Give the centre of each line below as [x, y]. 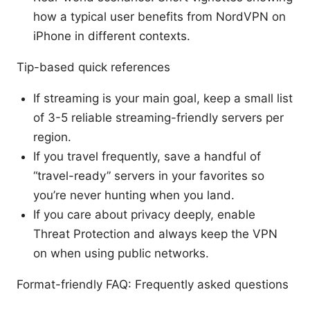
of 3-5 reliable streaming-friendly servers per [158, 118]
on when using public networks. [121, 254]
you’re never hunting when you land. [134, 195]
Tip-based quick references [93, 67]
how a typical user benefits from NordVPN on [159, 17]
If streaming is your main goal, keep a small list [163, 99]
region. [52, 137]
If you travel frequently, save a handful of [147, 157]
